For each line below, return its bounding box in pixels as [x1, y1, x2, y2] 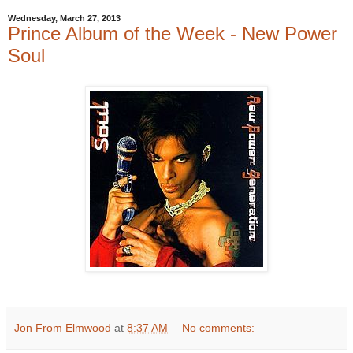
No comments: [182, 321, 255, 334]
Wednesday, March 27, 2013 [8, 13, 121, 24]
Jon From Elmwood [14, 321, 111, 334]
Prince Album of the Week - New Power [8, 23, 337, 45]
